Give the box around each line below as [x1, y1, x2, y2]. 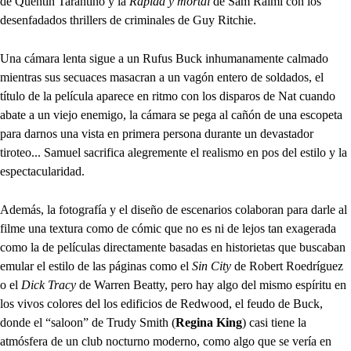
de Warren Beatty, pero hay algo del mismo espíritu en [76, 277, 346, 291]
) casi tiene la [242, 315, 306, 329]
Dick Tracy [21, 277, 76, 291]
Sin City [189, 259, 231, 273]
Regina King [175, 315, 242, 329]
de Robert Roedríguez [231, 259, 343, 273]
